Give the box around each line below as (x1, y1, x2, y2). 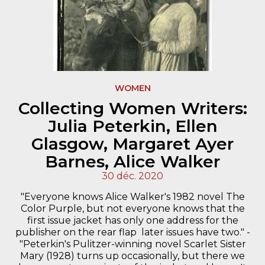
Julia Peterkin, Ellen (47, 115, 218, 136)
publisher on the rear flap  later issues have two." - (15, 226, 250, 238)
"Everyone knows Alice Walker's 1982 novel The (20, 190, 245, 202)
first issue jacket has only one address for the (27, 214, 238, 226)
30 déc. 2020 (102, 170, 163, 182)
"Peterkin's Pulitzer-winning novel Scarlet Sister (19, 238, 246, 250)
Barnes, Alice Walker (45, 151, 220, 172)
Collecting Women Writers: (18, 98, 247, 118)
